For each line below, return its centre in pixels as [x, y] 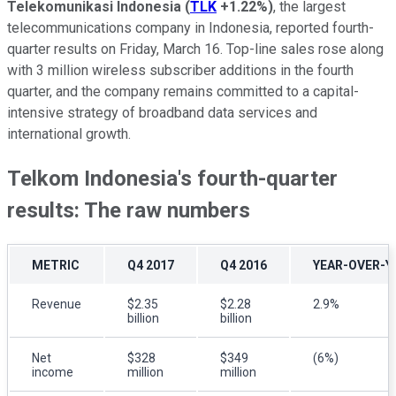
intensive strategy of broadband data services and [162, 112]
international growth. [69, 133]
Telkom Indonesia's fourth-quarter [172, 178]
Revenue [57, 304]
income [53, 372]
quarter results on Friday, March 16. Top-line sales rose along [195, 49]
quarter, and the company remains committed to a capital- [183, 91]
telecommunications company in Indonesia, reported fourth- [190, 27]
